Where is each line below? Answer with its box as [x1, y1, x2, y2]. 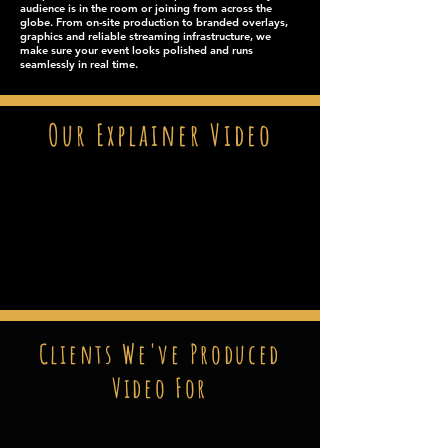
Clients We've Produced [38, 337, 282, 371]
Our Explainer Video [47, 116, 273, 153]
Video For [111, 371, 209, 405]
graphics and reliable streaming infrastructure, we [20, 29, 271, 43]
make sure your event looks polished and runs [20, 43, 253, 57]
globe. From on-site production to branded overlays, [20, 15, 288, 29]
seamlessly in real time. [20, 57, 138, 71]
